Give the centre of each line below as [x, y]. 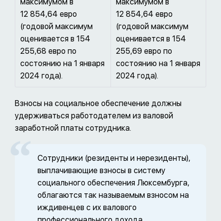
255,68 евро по [48, 51]
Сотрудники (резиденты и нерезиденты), [114, 158]
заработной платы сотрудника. [73, 128]
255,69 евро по [144, 51]
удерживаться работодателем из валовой [94, 116]
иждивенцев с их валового [87, 208]
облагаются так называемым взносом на [113, 195]
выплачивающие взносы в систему [101, 171]
